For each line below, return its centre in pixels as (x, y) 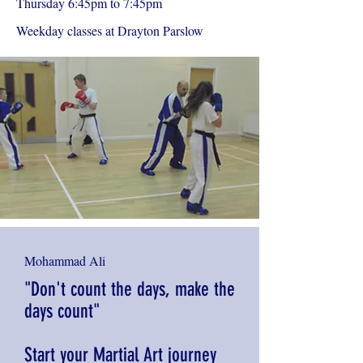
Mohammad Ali (65, 261)
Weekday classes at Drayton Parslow (110, 30)
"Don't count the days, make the (130, 289)
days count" (62, 311)
